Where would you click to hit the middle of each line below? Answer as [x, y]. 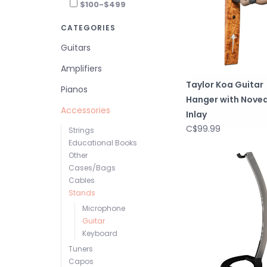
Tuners [81, 249]
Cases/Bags [92, 168]
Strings [81, 130]
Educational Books [103, 143]
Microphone [104, 208]
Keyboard [100, 233]
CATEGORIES [88, 28]
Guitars [76, 48]
